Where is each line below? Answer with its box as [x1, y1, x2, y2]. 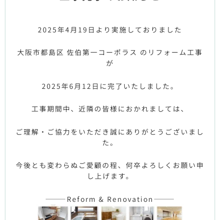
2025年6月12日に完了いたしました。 [42, 81, 178, 91]
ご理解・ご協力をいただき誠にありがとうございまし [16, 126, 204, 137]
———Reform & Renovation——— [45, 193, 175, 204]
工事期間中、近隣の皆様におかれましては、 [31, 104, 189, 113]
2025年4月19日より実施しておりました [38, 24, 182, 34]
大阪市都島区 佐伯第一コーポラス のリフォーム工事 [17, 47, 203, 57]
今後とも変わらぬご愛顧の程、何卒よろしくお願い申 [16, 160, 204, 170]
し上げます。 [86, 171, 134, 181]
